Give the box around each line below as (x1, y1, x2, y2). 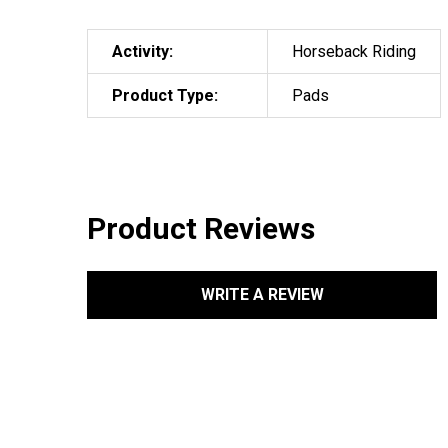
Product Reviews (87, 211, 315, 247)
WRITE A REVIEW (200, 285, 324, 305)
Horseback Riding (292, 42, 416, 62)
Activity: (112, 42, 173, 62)
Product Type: (112, 86, 218, 106)
